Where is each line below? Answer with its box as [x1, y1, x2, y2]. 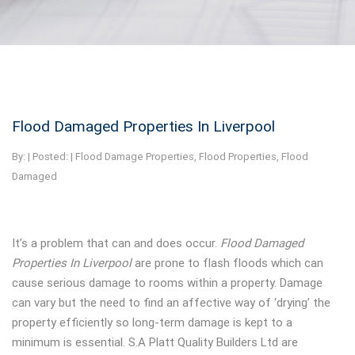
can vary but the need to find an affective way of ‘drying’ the [12, 296, 330, 310]
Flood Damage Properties [75, 151, 194, 162]
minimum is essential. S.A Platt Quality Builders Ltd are [12, 335, 298, 349]
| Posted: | [25, 151, 75, 162]
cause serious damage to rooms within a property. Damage [12, 276, 323, 290]
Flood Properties [199, 151, 277, 162]
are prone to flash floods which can [135, 256, 323, 270]
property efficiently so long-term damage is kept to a [12, 315, 292, 330]
